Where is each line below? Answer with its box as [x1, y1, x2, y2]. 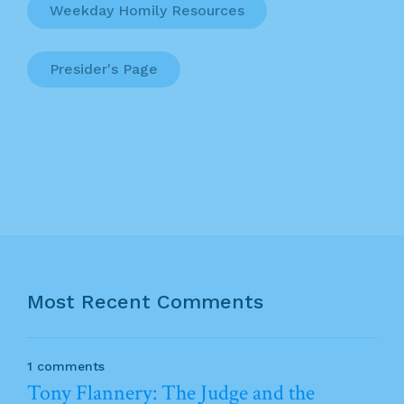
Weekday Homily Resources [50, 2, 244, 20]
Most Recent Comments [27, 290, 263, 313]
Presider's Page [50, 60, 158, 78]
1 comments [27, 359, 105, 373]
